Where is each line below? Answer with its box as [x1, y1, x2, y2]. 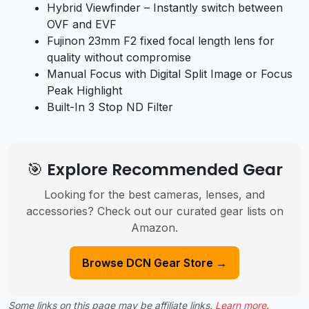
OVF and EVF [47, 17, 117, 32]
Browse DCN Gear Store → [82, 256, 227, 270]
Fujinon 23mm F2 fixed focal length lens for [47, 34, 275, 48]
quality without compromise [47, 50, 191, 65]
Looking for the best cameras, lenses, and [44, 188, 265, 202]
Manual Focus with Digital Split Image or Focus [47, 67, 292, 81]
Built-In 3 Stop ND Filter [47, 100, 173, 114]
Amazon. [131, 221, 178, 235]
